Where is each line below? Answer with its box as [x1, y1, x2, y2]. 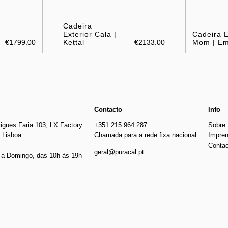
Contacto [94, 105, 123, 113]
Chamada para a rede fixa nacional [94, 131, 197, 139]
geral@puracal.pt [94, 148, 145, 156]
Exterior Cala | [63, 30, 117, 38]
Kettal [63, 38, 85, 46]
